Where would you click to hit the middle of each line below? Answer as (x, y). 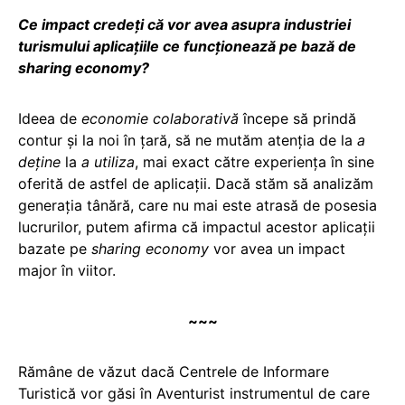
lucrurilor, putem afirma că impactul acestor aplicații (197, 226)
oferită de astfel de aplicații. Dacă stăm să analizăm (196, 183)
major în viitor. (67, 270)
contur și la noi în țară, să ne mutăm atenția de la (188, 140)
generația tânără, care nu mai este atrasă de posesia (198, 205)
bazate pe (55, 248)
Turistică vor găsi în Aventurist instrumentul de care (194, 393)
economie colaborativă (160, 118)
